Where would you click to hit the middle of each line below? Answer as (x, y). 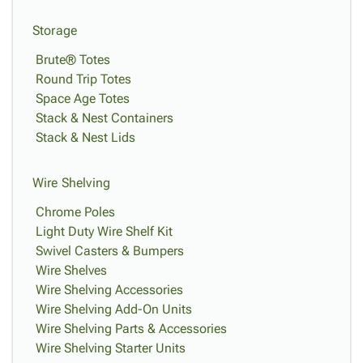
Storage (55, 30)
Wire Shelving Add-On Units (114, 309)
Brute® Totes (73, 60)
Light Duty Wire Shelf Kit (104, 231)
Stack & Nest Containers (105, 118)
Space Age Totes (83, 98)
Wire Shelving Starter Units (111, 348)
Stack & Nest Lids (85, 137)
